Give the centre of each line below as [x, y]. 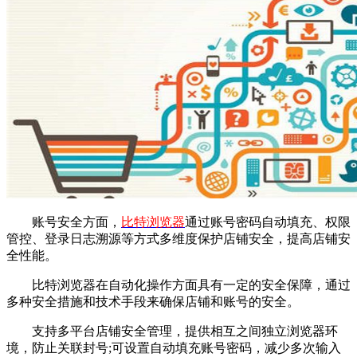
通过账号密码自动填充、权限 [268, 222]
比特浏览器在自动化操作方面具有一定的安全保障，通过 [178, 284]
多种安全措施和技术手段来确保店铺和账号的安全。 [153, 301]
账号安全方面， [64, 222]
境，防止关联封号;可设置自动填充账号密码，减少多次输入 [174, 347]
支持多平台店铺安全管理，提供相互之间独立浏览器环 [172, 331]
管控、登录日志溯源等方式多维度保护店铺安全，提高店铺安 [178, 238]
